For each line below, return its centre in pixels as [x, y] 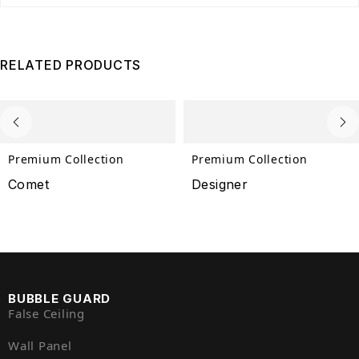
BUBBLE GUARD [59, 299]
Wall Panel [40, 346]
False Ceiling [46, 314]
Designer [220, 185]
